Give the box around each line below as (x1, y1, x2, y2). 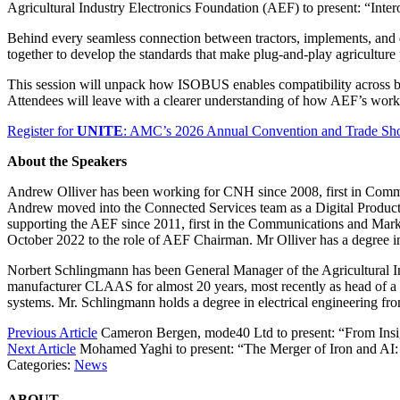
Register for (7, 122, 77, 138)
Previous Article (7, 324, 97, 340)
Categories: (7, 356, 74, 372)
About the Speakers (7, 153, 127, 169)
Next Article (7, 340, 76, 356)
